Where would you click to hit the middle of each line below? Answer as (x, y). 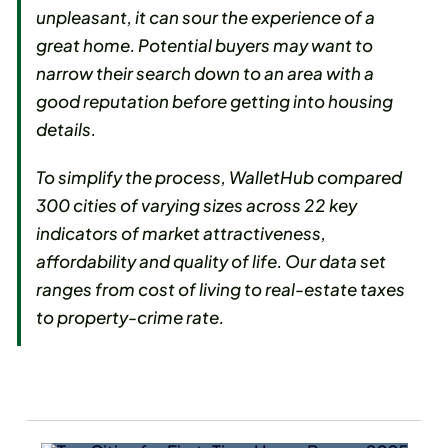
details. (66, 129)
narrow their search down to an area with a (205, 73)
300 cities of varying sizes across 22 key (197, 205)
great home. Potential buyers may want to (205, 45)
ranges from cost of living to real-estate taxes (221, 289)
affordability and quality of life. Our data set (211, 261)
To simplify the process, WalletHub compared (219, 177)
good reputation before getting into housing (215, 101)
